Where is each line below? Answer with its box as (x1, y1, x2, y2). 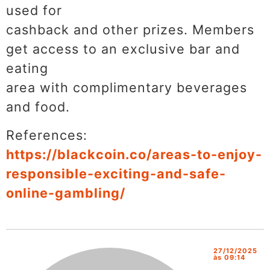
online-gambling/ (6, 184, 125, 201)
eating (6, 60, 48, 77)
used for (6, 2, 62, 19)
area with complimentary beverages (6, 80, 247, 96)
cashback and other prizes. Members (6, 22, 254, 38)
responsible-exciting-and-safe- (6, 165, 226, 181)
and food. (6, 99, 70, 115)
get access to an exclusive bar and (6, 41, 240, 57)
